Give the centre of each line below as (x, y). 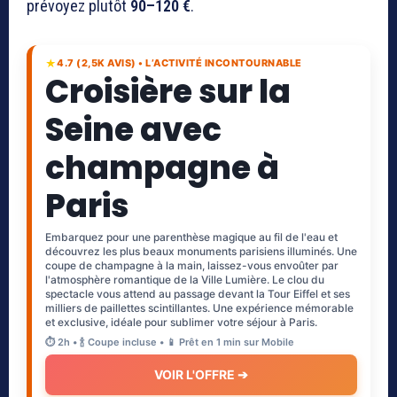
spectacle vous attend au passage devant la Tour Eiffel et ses (198, 293)
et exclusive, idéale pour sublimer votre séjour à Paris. (181, 322)
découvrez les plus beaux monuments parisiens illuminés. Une (201, 251)
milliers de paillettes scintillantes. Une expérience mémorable (199, 307)
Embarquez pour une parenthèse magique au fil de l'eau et (191, 237)
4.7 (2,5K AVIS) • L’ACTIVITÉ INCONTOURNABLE (179, 63)
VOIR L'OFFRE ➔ (201, 374)
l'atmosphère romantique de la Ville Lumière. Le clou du (185, 279)
